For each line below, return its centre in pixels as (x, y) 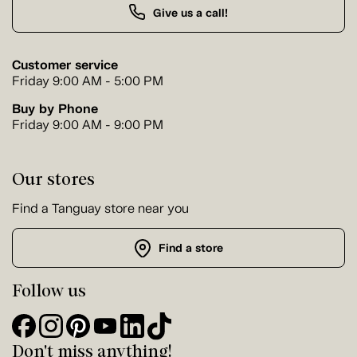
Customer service (65, 65)
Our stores (53, 178)
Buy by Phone (55, 108)
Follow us (49, 290)
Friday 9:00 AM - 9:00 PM (88, 124)
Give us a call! (190, 13)
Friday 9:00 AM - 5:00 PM (88, 80)
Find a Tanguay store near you (100, 208)
